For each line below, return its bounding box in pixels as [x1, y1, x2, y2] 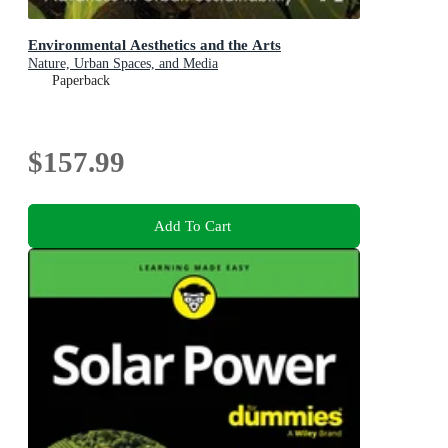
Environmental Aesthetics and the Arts [28, 35, 281, 53]
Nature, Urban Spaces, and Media [28, 55, 218, 71]
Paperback [52, 72, 110, 88]
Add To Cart [153, 216, 231, 234]
